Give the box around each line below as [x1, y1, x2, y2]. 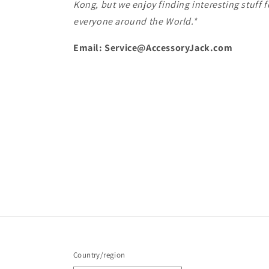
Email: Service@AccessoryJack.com [73, 41, 233, 55]
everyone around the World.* [73, 15, 198, 28]
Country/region [73, 250, 125, 261]
